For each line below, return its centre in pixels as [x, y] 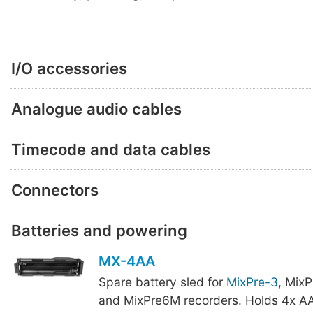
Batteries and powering [99, 230]
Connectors [55, 190]
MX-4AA [126, 262]
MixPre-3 [252, 282]
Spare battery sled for [162, 282]
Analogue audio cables [96, 109]
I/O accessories [69, 68]
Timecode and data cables [111, 149]
